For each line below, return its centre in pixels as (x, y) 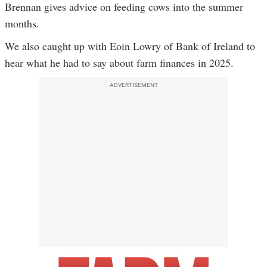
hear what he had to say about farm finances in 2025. (119, 62)
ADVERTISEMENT (133, 85)
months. (22, 23)
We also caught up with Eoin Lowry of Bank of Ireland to (130, 46)
